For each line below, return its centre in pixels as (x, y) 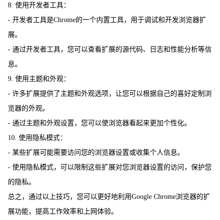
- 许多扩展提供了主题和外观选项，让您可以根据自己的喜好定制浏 (110, 93)
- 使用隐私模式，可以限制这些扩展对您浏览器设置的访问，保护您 (110, 167)
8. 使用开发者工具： (39, 5)
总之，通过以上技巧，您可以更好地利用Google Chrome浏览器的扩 (109, 196)
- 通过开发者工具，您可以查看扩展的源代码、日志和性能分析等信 (110, 49)
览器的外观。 (28, 108)
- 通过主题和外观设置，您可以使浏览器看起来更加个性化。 (99, 123)
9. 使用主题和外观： (39, 79)
